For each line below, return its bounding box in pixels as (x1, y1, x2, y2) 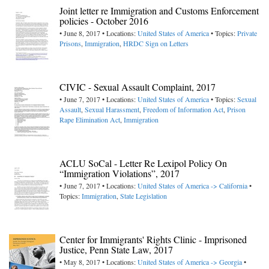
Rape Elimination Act (59, 115, 120, 125)
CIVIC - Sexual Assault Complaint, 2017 (59, 80, 216, 94)
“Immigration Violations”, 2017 (59, 167, 180, 180)
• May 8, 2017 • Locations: (59, 257, 138, 267)
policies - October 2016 (59, 14, 148, 28)
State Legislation (120, 191, 167, 201)
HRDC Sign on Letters (123, 38, 189, 49)
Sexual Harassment (85, 104, 139, 115)
